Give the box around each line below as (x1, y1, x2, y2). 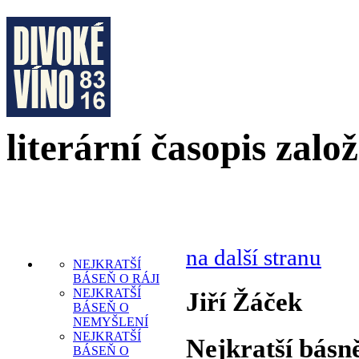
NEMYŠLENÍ (73, 314, 148, 329)
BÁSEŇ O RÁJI (73, 271, 159, 285)
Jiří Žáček (186, 286, 302, 317)
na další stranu (186, 244, 321, 270)
